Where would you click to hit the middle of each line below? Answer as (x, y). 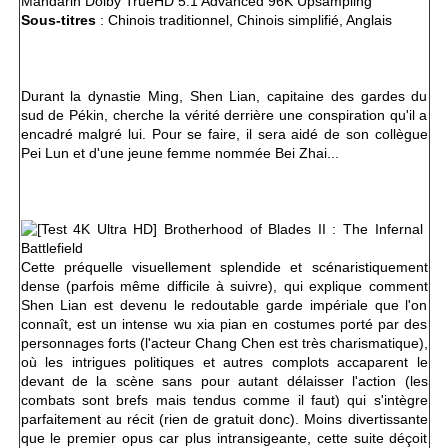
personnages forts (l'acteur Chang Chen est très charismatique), (224, 343)
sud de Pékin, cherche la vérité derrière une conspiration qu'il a (224, 115)
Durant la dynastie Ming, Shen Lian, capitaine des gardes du (224, 96)
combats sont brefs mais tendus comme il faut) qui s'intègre (224, 400)
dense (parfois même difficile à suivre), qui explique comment (224, 286)
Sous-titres (58, 20)
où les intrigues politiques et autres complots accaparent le (224, 362)
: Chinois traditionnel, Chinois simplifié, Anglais (243, 20)
